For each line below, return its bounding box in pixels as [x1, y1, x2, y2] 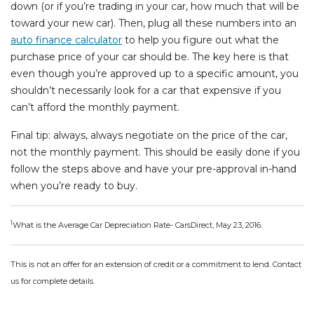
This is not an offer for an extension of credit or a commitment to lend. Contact [11, 259, 301, 269]
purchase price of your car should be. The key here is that [11, 50, 289, 63]
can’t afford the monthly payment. [11, 100, 179, 114]
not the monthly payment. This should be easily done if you [11, 145, 300, 158]
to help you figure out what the [122, 33, 279, 46]
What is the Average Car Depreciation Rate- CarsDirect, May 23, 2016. [13, 219, 262, 230]
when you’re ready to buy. [11, 179, 137, 192]
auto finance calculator [11, 33, 122, 46]
